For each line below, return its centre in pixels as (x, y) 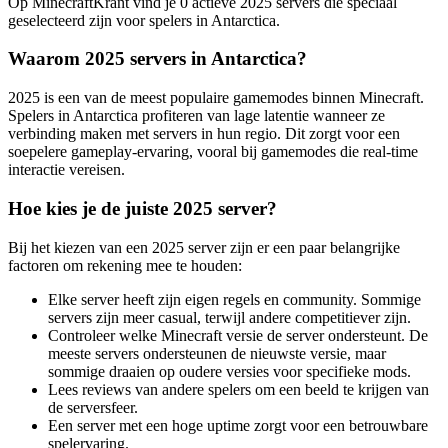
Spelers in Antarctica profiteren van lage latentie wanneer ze (196, 116)
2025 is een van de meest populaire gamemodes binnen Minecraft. (216, 98)
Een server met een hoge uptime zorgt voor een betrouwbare (238, 425)
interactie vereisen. (66, 170)
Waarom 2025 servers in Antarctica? (157, 59)
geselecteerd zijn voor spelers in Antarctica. (144, 20)
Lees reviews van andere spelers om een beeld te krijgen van (238, 389)
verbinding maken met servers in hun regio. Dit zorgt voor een (204, 134)
